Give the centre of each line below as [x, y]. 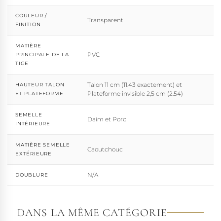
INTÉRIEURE [33, 123]
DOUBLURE [32, 175]
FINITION [28, 24]
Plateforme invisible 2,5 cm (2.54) [135, 93]
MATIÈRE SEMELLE [43, 145]
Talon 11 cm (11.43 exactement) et [135, 84]
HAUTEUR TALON [40, 84]
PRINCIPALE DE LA [42, 54]
